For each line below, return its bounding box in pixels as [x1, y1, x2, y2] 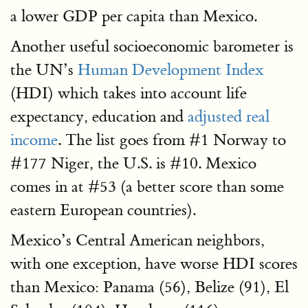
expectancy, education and [10, 107, 188, 126]
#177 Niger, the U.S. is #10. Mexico [10, 153, 256, 173]
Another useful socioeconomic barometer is [10, 36, 294, 56]
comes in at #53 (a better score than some [10, 177, 284, 197]
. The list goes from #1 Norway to [58, 130, 286, 150]
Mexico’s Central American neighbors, [10, 230, 265, 250]
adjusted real [188, 107, 269, 126]
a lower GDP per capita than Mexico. [10, 6, 257, 26]
